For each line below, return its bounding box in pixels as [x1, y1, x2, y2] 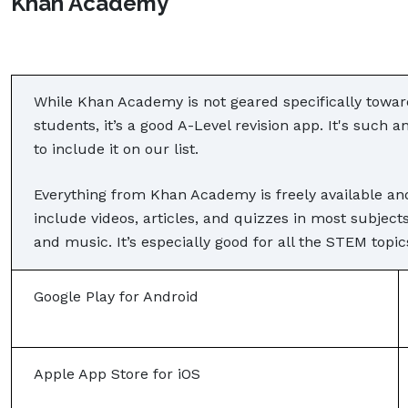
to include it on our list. [34, 139, 203, 158]
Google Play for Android [34, 287, 199, 305]
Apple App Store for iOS [34, 364, 200, 382]
